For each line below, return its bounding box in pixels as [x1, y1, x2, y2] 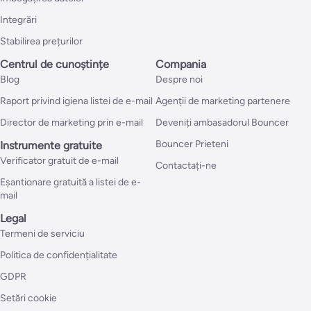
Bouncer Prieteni [155, 138, 228, 151]
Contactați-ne [155, 160, 217, 172]
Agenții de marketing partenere [155, 95, 290, 108]
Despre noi [155, 74, 203, 86]
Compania [155, 58, 206, 72]
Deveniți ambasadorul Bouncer [155, 117, 289, 129]
